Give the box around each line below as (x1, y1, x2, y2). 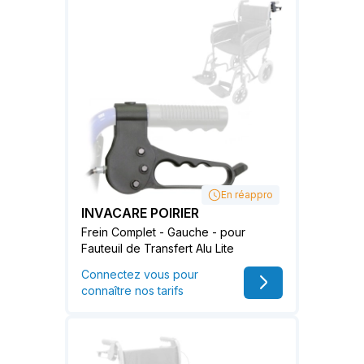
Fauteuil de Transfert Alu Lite (81, 241, 234, 256)
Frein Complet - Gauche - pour (81, 225, 245, 240)
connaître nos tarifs (81, 284, 184, 298)
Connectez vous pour (81, 267, 198, 282)
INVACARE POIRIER (81, 205, 199, 222)
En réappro (221, 188, 273, 201)
